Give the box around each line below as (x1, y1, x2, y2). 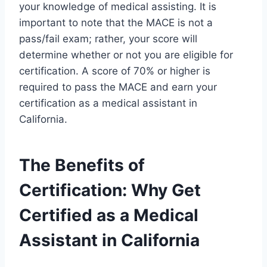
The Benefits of (19, 155, 145, 176)
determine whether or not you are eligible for (19, 49, 233, 61)
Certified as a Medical (19, 205, 198, 226)
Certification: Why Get (19, 180, 201, 201)
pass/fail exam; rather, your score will (19, 33, 197, 45)
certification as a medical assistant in (19, 97, 197, 110)
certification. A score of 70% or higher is (19, 65, 210, 77)
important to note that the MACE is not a (19, 17, 213, 29)
